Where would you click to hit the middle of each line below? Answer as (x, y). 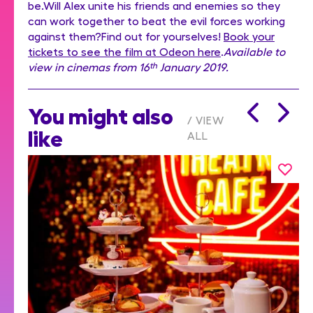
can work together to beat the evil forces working (156, 20)
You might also (101, 114)
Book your (249, 36)
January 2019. (193, 66)
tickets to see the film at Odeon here (124, 51)
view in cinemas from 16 (89, 66)
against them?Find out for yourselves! (126, 36)
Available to (254, 51)
